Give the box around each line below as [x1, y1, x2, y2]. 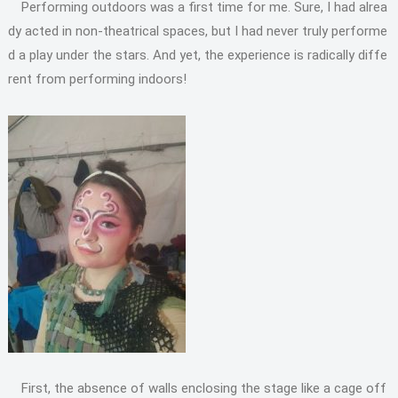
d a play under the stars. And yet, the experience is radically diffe [7, 47, 387, 63]
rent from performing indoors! [7, 71, 187, 87]
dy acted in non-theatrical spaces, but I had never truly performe [7, 23, 387, 39]
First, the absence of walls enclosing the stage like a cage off [7, 380, 386, 396]
